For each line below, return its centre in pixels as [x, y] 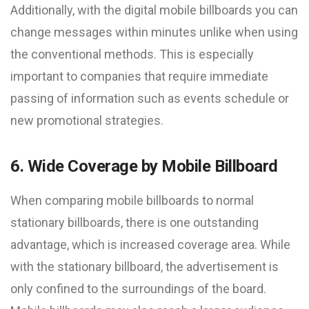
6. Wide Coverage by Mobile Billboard [144, 166]
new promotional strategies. [87, 120]
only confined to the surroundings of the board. [138, 289]
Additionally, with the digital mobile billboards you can [154, 10]
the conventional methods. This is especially [132, 54]
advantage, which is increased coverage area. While [150, 245]
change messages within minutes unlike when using [154, 32]
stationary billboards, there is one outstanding [134, 222]
